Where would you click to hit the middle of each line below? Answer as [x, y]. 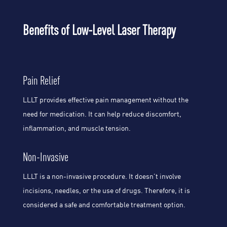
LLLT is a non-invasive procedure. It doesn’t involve [102, 176]
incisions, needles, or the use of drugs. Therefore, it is [106, 190]
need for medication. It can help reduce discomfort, [102, 114]
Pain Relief [41, 80]
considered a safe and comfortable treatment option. [104, 204]
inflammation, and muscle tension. [77, 128]
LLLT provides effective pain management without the [105, 100]
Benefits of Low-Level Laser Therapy [99, 30]
